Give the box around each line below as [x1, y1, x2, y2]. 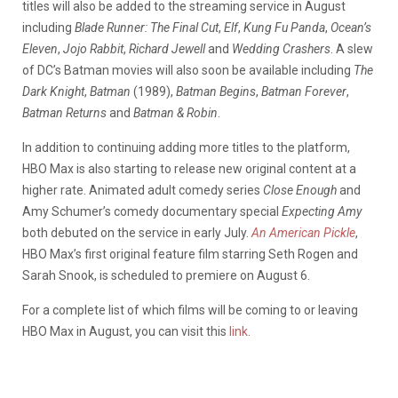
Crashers [283, 41, 330, 56]
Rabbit [90, 41, 123, 56]
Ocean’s [330, 20, 371, 35]
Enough [296, 182, 337, 197]
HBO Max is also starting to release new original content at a [22, 161, 356, 176]
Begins [219, 84, 256, 99]
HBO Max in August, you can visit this [22, 323, 229, 338]
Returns [66, 105, 107, 120]
